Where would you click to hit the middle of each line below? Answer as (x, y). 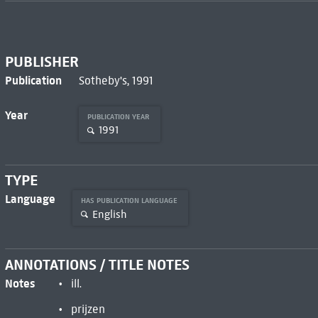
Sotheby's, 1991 (116, 80)
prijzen (88, 309)
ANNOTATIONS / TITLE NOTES (97, 265)
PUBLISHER (42, 61)
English (109, 214)
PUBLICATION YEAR (119, 116)
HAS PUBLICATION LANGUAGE (130, 201)
